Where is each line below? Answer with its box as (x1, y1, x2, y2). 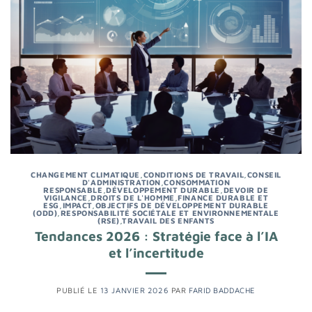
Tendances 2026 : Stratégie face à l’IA (34, 228, 278, 244)
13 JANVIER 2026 (100, 286, 169, 295)
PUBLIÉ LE (56, 286, 100, 295)
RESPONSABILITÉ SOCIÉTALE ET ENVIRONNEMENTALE (60, 208, 279, 217)
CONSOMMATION (164, 177, 231, 187)
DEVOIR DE (223, 185, 269, 194)
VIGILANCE (43, 192, 88, 202)
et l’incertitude (108, 244, 204, 261)
